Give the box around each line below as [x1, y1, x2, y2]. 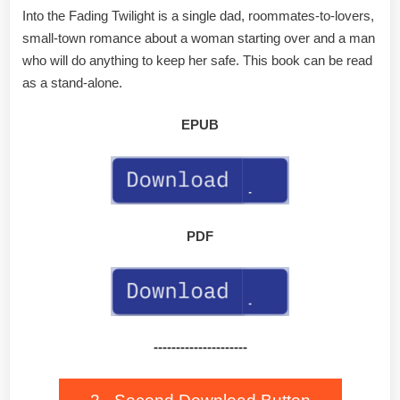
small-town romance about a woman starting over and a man [22, 29, 375, 46]
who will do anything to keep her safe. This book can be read [22, 52, 372, 68]
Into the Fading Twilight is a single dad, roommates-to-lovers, [22, 7, 374, 23]
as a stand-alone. [22, 74, 122, 90]
